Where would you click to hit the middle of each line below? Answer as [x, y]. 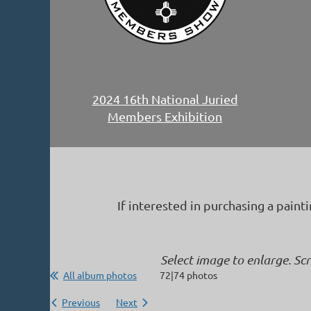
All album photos [100, 275]
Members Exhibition [165, 117]
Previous [81, 302]
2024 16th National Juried [165, 99]
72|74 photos [188, 275]
